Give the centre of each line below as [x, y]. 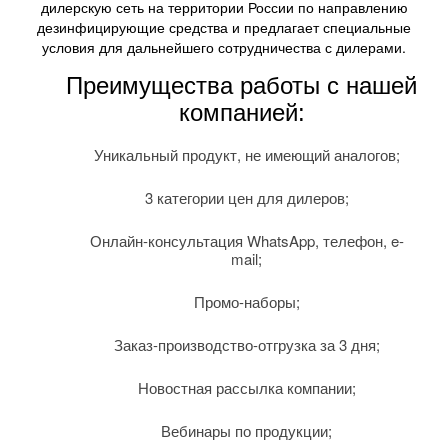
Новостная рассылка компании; [246, 387]
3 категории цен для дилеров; [246, 197]
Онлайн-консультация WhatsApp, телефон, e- [246, 240]
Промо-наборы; [246, 301]
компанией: [241, 112]
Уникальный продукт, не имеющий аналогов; [246, 154]
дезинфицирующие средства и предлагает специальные [224, 26]
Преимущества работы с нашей [241, 85]
